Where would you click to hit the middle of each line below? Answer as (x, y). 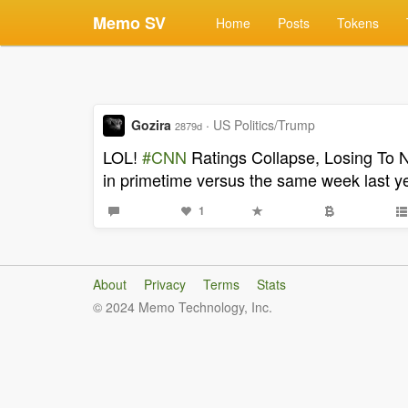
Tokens (358, 23)
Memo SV (129, 23)
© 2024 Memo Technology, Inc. (183, 307)
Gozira (151, 125)
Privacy (165, 284)
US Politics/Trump (264, 125)
